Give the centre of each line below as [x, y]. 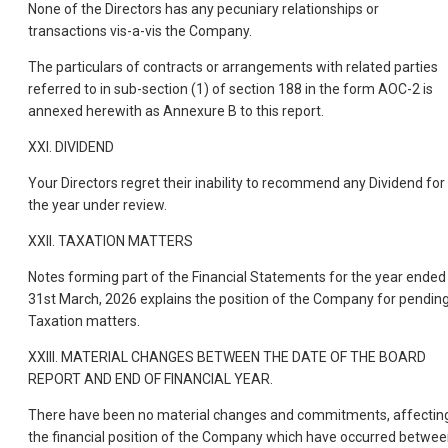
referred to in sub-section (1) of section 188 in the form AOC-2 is [230, 88]
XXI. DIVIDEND [71, 146]
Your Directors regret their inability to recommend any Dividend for [236, 182]
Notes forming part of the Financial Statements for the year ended [237, 276]
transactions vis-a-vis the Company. [140, 30]
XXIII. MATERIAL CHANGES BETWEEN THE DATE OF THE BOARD [227, 356]
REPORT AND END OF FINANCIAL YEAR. [150, 378]
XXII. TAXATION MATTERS [110, 240]
